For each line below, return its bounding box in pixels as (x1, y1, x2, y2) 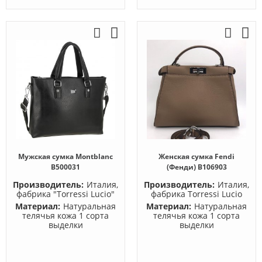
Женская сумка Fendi (158, 151, 235, 161)
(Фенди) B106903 (166, 162, 227, 172)
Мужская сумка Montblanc (18, 151, 113, 161)
